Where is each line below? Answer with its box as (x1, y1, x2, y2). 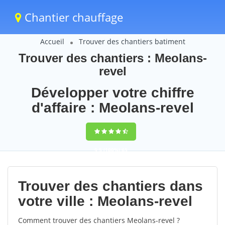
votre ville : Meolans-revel (18, 193, 192, 209)
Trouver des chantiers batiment (78, 37, 185, 46)
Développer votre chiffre (31, 85, 194, 100)
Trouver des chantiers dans (18, 178, 203, 194)
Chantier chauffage (22, 10, 123, 25)
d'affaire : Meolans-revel (31, 100, 194, 116)
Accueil (40, 37, 64, 46)
